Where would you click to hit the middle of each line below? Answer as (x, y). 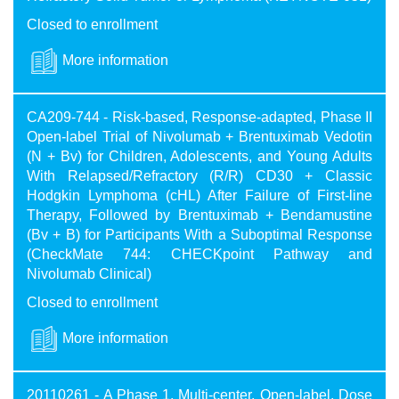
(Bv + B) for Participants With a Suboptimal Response (199, 235)
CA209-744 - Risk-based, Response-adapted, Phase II (199, 118)
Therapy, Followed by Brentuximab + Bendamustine (199, 216)
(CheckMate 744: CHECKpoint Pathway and (199, 255)
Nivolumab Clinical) (89, 274)
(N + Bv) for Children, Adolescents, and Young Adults (199, 157)
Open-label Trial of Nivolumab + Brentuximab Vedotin (199, 137)
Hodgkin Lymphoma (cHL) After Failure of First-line (199, 196)
